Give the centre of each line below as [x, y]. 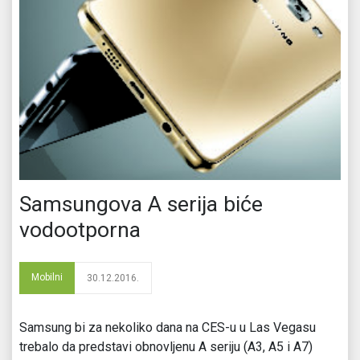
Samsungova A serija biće [141, 204]
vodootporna [80, 229]
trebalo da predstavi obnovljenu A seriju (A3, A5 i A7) [166, 346]
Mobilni [47, 277]
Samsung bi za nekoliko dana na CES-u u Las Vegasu [168, 327]
